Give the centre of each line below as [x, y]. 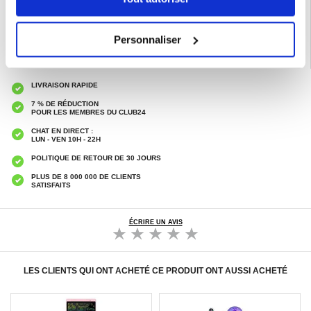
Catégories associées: [60, 6]
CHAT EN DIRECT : [62, 131]
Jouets [111, 6]
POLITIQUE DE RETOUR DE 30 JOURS [96, 158]
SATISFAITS [51, 185]
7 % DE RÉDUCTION [65, 104]
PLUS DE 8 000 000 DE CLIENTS [86, 177]
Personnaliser [148, 39]
